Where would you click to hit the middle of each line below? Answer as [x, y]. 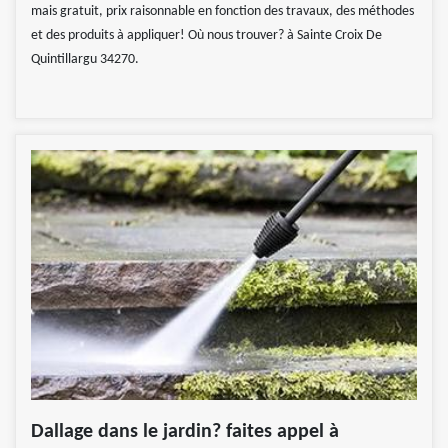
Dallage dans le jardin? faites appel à [185, 432]
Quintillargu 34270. [85, 60]
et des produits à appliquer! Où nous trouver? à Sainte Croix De [206, 36]
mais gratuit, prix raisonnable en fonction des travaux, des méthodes [222, 12]
